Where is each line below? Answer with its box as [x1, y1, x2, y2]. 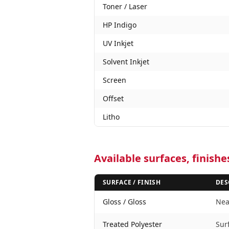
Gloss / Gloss [103, 197, 146, 207]
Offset [103, 94, 124, 103]
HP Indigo [103, 20, 136, 30]
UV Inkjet [103, 38, 133, 48]
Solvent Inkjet [103, 57, 149, 66]
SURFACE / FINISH [103, 178, 161, 187]
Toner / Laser [103, 2, 147, 11]
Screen [103, 75, 126, 85]
